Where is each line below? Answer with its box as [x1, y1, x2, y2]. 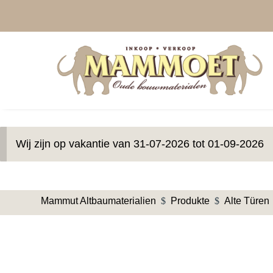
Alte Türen [224, 195, 270, 206]
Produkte [171, 195, 210, 206]
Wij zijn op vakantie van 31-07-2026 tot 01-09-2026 [16, 137, 264, 150]
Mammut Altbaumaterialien [41, 195, 157, 206]
